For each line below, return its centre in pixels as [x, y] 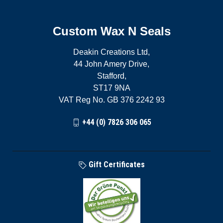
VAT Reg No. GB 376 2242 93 [111, 100]
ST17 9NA [111, 88]
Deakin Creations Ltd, [111, 52]
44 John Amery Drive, [111, 64]
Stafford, [111, 76]
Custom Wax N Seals [111, 31]
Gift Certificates [115, 164]
